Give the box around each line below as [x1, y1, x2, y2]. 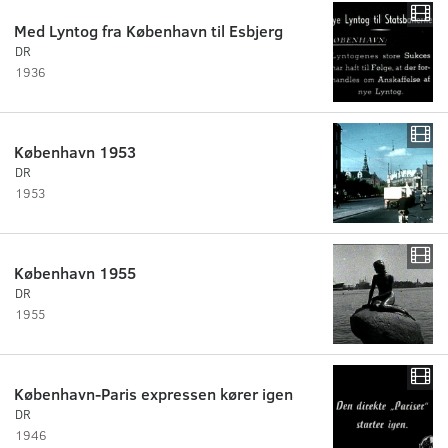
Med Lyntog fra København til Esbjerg [14, 19, 283, 41]
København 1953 [14, 140, 136, 162]
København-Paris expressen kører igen [14, 382, 293, 404]
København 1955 [14, 261, 136, 283]
